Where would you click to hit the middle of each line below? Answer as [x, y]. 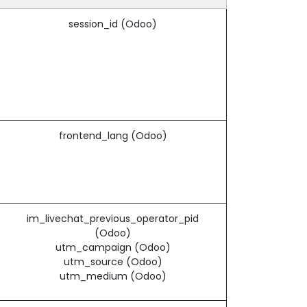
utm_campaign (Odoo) [113, 247]
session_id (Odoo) [113, 24]
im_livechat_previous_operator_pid [113, 218]
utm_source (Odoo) [113, 261]
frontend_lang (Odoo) [113, 135]
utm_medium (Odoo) [113, 276]
